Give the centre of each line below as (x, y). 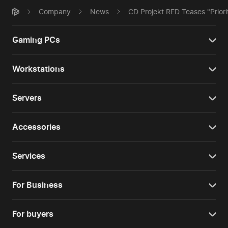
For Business (37, 185)
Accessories (36, 127)
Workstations (38, 69)
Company (55, 11)
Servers (27, 98)
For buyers (33, 214)
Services (29, 156)
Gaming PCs (36, 40)
